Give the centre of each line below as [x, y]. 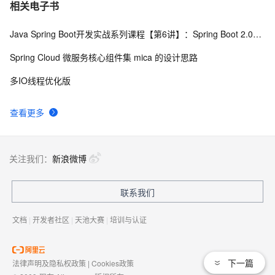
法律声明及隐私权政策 [49, 263]
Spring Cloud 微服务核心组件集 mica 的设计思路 [104, 57]
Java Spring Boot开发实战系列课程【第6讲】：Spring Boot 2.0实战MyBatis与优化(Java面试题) [257, 33]
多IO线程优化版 [40, 80]
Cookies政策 [113, 263]
